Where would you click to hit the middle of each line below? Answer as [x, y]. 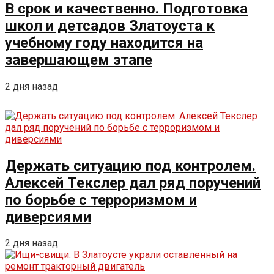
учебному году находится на [104, 43]
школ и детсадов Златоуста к [110, 25]
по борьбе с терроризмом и [101, 200]
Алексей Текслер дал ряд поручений [133, 183]
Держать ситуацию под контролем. [130, 165]
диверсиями [48, 217]
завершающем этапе [79, 60]
